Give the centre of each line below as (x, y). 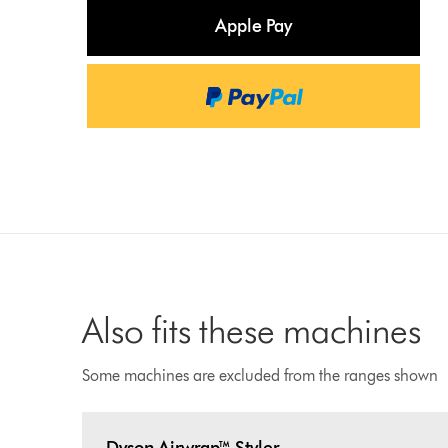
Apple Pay (253, 25)
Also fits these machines (252, 330)
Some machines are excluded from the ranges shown (260, 375)
